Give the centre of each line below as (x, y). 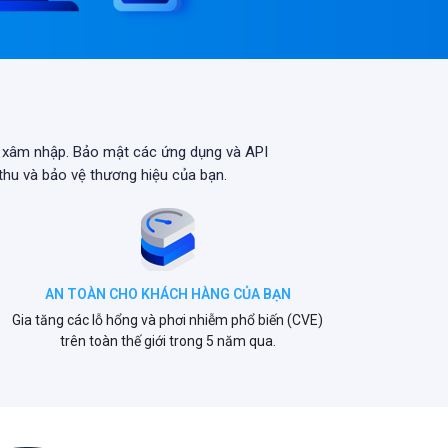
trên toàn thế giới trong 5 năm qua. (167, 341)
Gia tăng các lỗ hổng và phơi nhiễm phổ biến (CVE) (168, 320)
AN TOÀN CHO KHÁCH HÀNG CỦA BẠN (167, 294)
